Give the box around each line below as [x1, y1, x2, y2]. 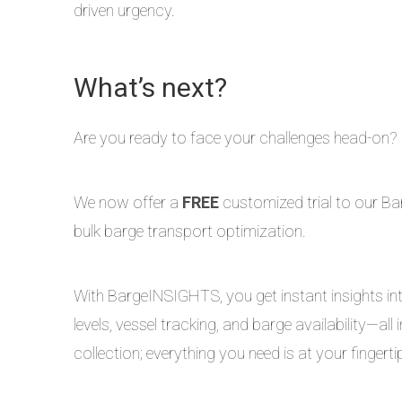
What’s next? [74, 72, 227, 103]
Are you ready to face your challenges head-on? [74, 128, 398, 147]
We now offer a [74, 193, 182, 212]
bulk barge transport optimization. [74, 222, 306, 240]
